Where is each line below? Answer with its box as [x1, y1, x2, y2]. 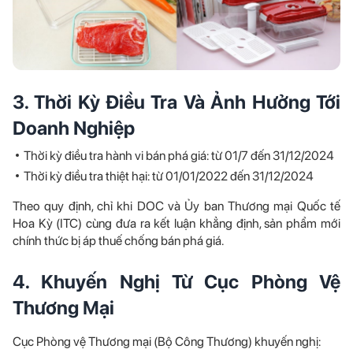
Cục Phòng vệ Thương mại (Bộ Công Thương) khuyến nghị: [13, 333, 321, 349]
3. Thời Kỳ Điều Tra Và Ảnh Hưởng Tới [13, 90, 340, 113]
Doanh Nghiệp [13, 116, 135, 139]
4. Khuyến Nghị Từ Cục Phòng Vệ [13, 269, 340, 293]
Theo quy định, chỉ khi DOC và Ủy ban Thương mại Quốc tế [13, 198, 340, 214]
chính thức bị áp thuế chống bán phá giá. [13, 232, 224, 248]
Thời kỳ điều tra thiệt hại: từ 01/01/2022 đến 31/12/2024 [24, 168, 314, 184]
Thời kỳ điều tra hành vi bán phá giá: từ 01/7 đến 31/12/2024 [24, 147, 334, 163]
